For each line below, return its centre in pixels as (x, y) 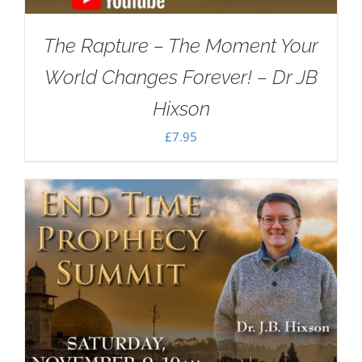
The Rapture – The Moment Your (181, 46)
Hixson (181, 109)
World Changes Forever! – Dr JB (181, 77)
